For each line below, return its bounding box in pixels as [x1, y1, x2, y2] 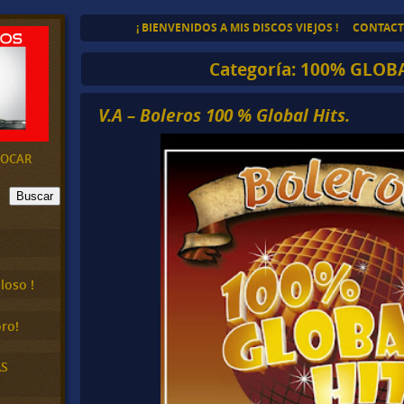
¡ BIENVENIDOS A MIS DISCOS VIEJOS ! [135, 20, 338, 35]
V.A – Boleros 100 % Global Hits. [98, 103, 351, 128]
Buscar [16, 188, 53, 203]
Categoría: [208, 56, 300, 81]
